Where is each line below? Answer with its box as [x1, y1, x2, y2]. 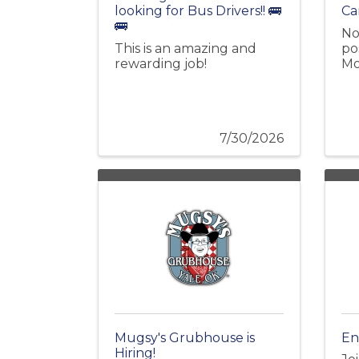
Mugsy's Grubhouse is [115, 329, 255, 345]
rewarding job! [115, 55, 207, 71]
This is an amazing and [115, 40, 256, 56]
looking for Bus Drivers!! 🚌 [115, 2, 281, 18]
